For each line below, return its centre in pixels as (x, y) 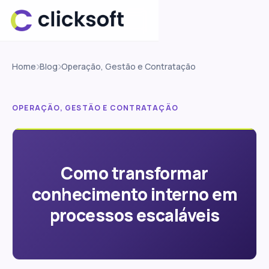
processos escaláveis (134, 215)
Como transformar (134, 173)
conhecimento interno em (134, 194)
